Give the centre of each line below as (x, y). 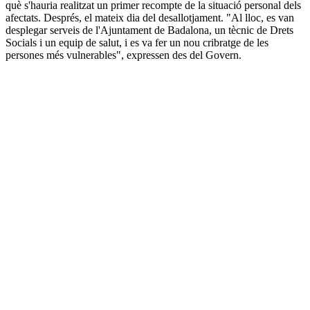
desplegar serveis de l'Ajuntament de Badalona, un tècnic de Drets (149, 30)
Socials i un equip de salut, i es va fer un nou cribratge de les (137, 43)
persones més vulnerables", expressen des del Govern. (124, 55)
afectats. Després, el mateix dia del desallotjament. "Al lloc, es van (150, 18)
